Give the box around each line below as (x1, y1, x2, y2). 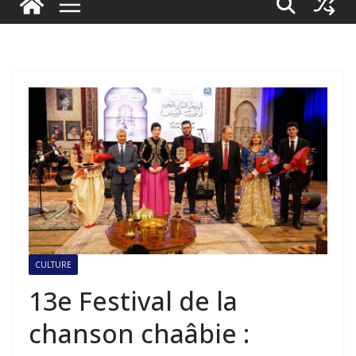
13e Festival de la (29, 283, 238, 318)
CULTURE (35, 258, 72, 270)
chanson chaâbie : (29, 315, 250, 350)
